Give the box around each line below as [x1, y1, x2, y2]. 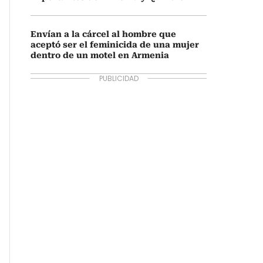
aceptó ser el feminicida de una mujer [31, 40, 199, 49]
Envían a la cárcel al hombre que [31, 29, 176, 39]
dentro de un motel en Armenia [31, 50, 169, 60]
